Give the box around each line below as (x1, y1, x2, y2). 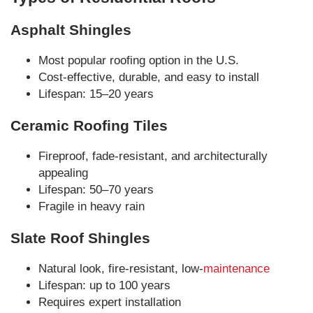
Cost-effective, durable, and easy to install (38, 71, 259, 84)
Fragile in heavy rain (38, 200, 145, 213)
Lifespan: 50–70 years (38, 183, 154, 196)
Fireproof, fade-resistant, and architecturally (38, 150, 268, 163)
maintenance (203, 262, 270, 275)
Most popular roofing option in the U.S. (38, 54, 239, 67)
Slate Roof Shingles (10, 230, 150, 246)
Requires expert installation (38, 296, 181, 309)
